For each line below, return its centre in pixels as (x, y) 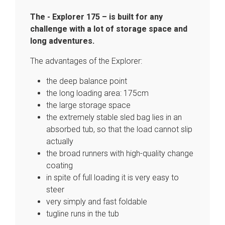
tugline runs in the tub (83, 214)
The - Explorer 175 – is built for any (96, 17)
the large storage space (88, 105)
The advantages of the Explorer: (86, 61)
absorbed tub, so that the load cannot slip (119, 129)
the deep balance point (87, 81)
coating (60, 165)
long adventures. (62, 41)
